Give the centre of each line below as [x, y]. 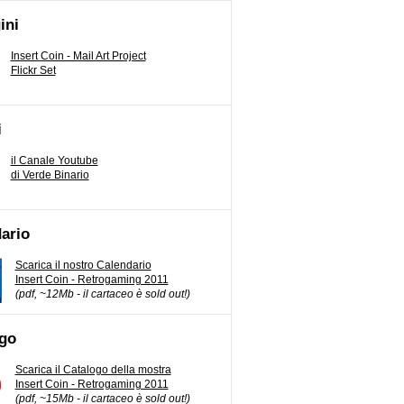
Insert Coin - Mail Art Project [78, 56]
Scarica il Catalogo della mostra [93, 370]
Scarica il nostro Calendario [83, 265]
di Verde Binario [50, 175]
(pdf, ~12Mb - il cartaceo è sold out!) [102, 294]
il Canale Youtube [54, 161]
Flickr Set [33, 70]
